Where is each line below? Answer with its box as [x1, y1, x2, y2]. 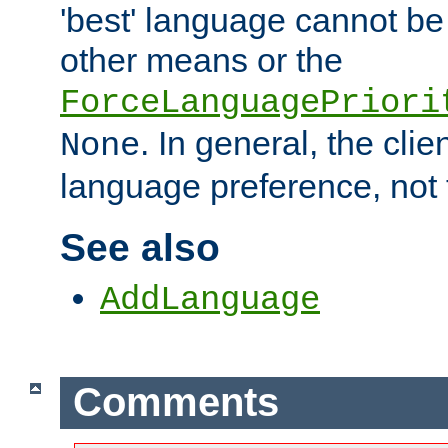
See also [60, 226, 220, 270]
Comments [72, 380, 279, 425]
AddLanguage [100, 280, 320, 319]
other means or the [60, 40, 343, 79]
